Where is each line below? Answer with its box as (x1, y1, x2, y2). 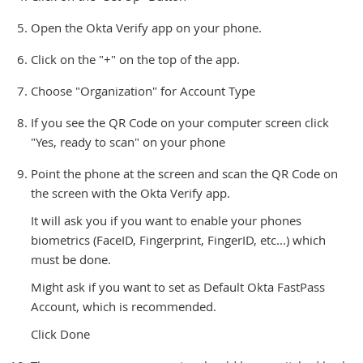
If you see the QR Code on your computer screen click (30, 113, 329, 130)
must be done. (30, 250, 111, 267)
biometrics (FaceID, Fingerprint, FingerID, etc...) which (30, 231, 326, 248)
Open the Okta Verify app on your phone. (30, 19, 262, 36)
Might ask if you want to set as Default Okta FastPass (30, 278, 325, 295)
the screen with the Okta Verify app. (30, 184, 230, 201)
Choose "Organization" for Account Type (30, 82, 255, 99)
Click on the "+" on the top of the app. (30, 50, 240, 67)
